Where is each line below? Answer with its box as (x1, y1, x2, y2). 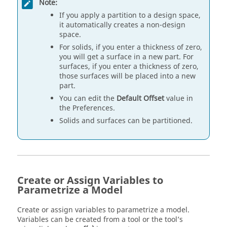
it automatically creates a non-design (59, 20, 185, 31)
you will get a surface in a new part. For (59, 52, 194, 63)
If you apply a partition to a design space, (59, 10, 201, 21)
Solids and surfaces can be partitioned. (59, 116, 193, 127)
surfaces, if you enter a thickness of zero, (59, 61, 199, 72)
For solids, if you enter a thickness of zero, (59, 42, 202, 53)
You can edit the (59, 93, 117, 104)
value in (164, 93, 193, 104)
